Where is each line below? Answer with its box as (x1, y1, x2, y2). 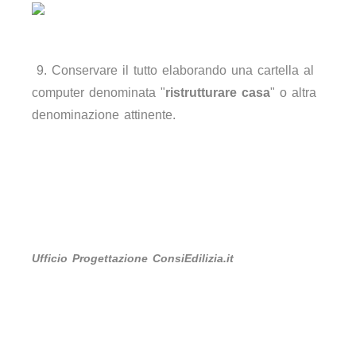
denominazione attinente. (32, 108, 176, 122)
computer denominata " (32, 86, 165, 99)
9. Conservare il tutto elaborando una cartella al (32, 64, 314, 77)
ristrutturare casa (165, 86, 270, 99)
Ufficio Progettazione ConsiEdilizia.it (32, 252, 234, 265)
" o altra (270, 86, 316, 99)
